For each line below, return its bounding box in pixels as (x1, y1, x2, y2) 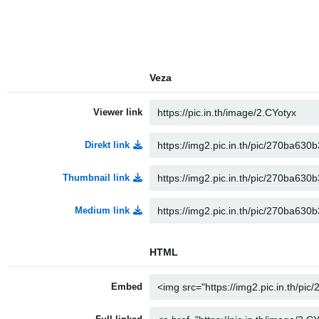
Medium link (75, 205, 130, 216)
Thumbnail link (63, 172, 130, 183)
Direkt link (85, 140, 130, 150)
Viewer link (93, 107, 142, 117)
